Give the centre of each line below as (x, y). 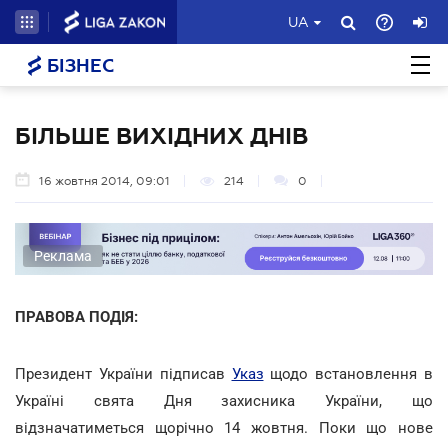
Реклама (63, 255)
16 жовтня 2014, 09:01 (104, 181)
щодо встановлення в (348, 373)
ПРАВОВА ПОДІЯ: (76, 316)
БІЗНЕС (78, 66)
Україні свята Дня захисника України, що (224, 400)
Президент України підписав (123, 373)
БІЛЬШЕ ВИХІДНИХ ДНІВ (161, 136)
